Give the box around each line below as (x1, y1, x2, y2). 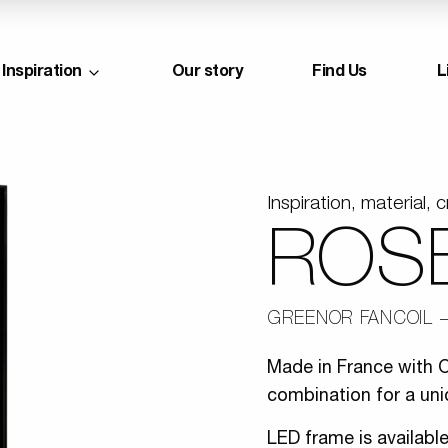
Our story (171, 65, 243, 82)
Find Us (312, 65, 368, 82)
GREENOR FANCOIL (267, 311, 433, 329)
